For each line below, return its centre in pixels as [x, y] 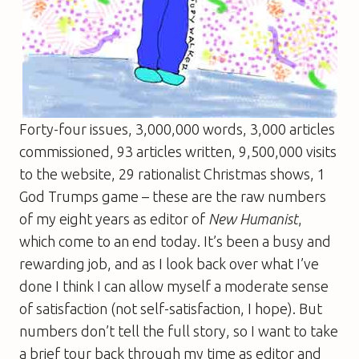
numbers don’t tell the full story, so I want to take [179, 331]
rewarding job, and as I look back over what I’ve [169, 263]
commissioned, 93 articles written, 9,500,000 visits [178, 151]
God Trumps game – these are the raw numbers [173, 196]
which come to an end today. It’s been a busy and [175, 241]
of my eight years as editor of [114, 218]
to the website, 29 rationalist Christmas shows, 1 [172, 173]
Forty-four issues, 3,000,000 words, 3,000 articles [177, 129]
